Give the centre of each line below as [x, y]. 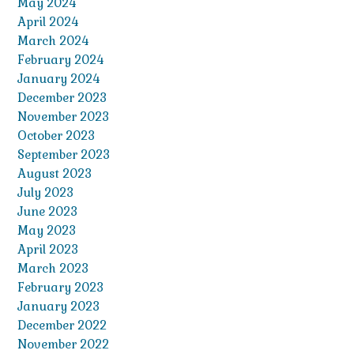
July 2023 [45, 193]
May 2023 [47, 231]
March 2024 [53, 41]
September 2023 [64, 155]
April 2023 [48, 250]
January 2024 [58, 79]
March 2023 [53, 269]
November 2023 [63, 117]
